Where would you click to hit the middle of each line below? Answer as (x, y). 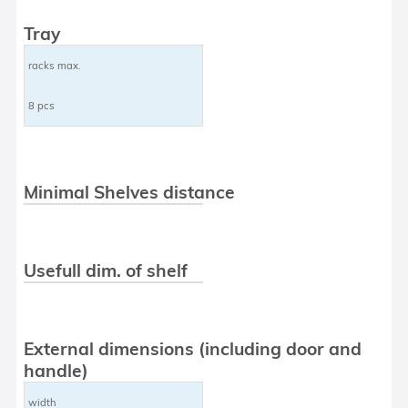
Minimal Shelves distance (130, 192)
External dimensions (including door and (193, 348)
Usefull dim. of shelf (106, 270)
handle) (56, 370)
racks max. (55, 65)
